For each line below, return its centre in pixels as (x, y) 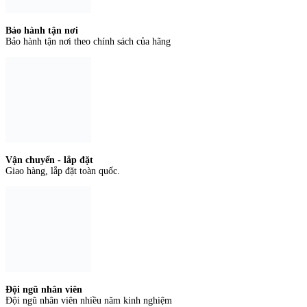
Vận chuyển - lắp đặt (49, 160)
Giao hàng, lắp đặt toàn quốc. (63, 171)
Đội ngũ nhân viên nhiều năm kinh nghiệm (89, 300)
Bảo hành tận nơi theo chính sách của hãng (88, 41)
